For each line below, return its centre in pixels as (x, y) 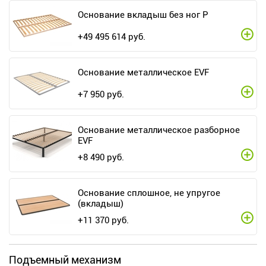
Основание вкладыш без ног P (143, 15)
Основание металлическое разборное (159, 130)
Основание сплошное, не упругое (149, 193)
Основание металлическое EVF (143, 73)
